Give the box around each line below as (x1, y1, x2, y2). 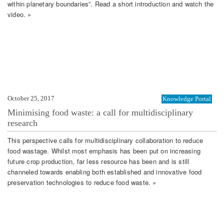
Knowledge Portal (162, 95, 211, 103)
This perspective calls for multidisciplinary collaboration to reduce (7, 135, 203, 145)
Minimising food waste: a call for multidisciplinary (7, 107, 193, 118)
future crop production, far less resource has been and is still (7, 156, 189, 166)
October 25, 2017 (7, 94, 54, 102)
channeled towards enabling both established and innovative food (7, 166, 202, 176)
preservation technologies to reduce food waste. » (7, 177, 156, 187)
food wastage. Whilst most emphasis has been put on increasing (7, 145, 200, 155)
